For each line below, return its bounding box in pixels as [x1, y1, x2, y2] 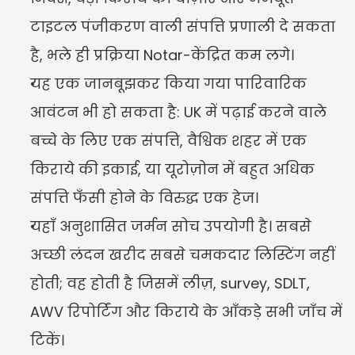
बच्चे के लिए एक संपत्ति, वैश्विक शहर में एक [30, 130, 307, 151]
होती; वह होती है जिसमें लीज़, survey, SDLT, [30, 273, 310, 293]
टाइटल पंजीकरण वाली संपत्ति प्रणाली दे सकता [30, 16, 335, 36]
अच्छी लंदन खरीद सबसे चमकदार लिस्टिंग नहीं [30, 244, 335, 265]
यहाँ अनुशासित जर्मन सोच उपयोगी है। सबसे [30, 216, 311, 236]
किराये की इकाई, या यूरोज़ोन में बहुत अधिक [30, 158, 315, 179]
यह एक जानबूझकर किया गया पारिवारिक [30, 73, 307, 94]
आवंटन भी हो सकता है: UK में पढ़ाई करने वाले [30, 101, 326, 122]
